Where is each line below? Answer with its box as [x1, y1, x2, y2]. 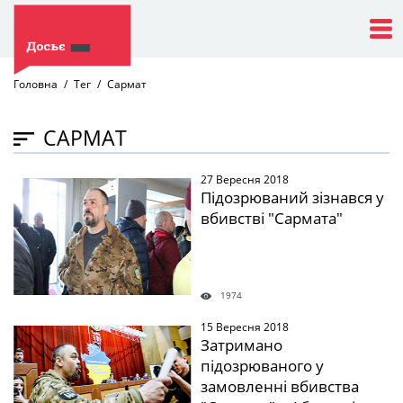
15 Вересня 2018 [200, 319, 289, 335]
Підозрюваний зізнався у [200, 187, 384, 208]
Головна [13, 76, 58, 92]
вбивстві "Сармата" [200, 208, 343, 228]
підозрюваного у [200, 355, 324, 376]
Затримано [200, 335, 282, 355]
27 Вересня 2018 [200, 172, 289, 187]
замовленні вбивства [200, 376, 359, 397]
